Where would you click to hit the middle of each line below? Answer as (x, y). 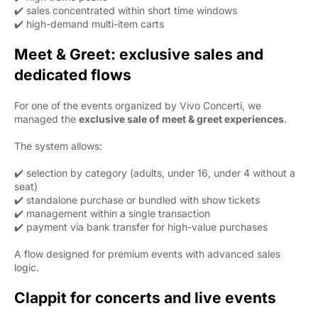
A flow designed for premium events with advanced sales (147, 254)
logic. (27, 267)
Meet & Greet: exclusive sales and (139, 54)
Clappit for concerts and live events (145, 298)
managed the (46, 119)
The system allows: (58, 146)
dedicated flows (73, 75)
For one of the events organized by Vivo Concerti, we (138, 105)
